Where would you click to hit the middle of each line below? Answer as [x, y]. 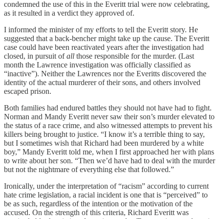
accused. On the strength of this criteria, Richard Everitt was [96, 213]
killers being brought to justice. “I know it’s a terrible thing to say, [104, 134]
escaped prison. [28, 91]
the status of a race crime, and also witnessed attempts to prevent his [108, 126]
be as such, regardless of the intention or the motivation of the [98, 204]
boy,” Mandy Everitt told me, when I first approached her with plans [109, 152]
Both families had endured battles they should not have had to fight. [108, 108]
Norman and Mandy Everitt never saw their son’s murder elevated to [109, 117]
